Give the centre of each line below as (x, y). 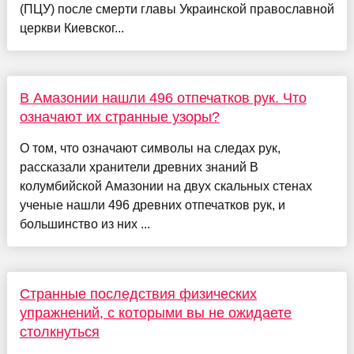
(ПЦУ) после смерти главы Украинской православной (177, 9)
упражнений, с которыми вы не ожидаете (155, 313)
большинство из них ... (85, 224)
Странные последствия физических (138, 294)
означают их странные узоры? (119, 117)
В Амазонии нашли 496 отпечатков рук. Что (163, 98)
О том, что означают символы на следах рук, (150, 148)
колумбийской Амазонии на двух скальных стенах (166, 186)
